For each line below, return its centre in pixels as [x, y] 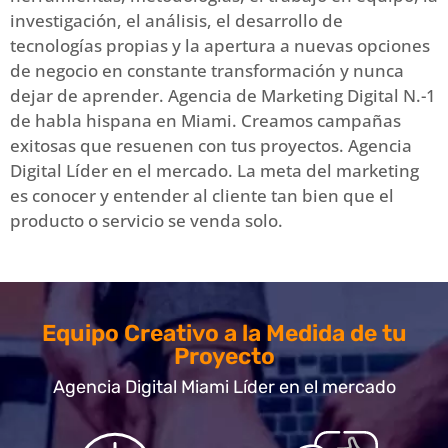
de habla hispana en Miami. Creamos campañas [205, 120]
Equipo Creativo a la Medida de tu [224, 332]
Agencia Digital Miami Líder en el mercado [224, 386]
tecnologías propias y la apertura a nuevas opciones [220, 45]
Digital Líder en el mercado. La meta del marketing [214, 170]
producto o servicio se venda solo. [146, 220]
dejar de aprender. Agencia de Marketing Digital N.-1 [223, 95]
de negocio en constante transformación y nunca [207, 70]
